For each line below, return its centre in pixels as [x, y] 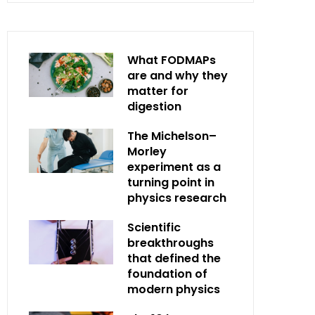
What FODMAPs [172, 60]
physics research [177, 198]
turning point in [171, 182]
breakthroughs [171, 243]
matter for [158, 91]
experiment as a [174, 167]
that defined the [174, 258]
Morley [147, 152]
